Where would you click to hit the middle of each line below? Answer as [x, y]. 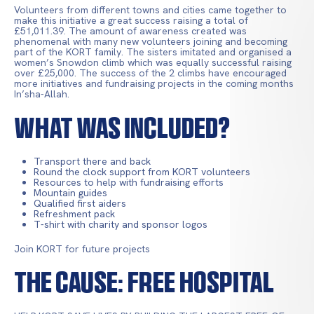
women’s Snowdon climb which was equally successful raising [153, 62]
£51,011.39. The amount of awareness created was [130, 30]
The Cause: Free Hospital [144, 282]
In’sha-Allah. [42, 94]
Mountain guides [70, 193]
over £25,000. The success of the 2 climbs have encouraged [150, 73]
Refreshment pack [74, 214]
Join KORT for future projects [82, 248]
